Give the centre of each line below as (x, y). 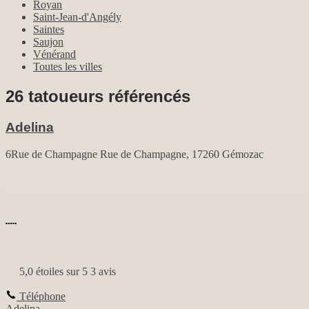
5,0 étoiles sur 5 (52, 271)
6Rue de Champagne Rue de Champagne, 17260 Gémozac (134, 154)
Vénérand (54, 54)
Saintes (49, 30)
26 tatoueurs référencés (98, 97)
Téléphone (41, 296)
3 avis (103, 271)
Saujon (48, 42)
